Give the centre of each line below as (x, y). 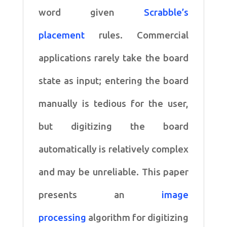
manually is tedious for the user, (113, 103)
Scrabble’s (166, 12)
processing (63, 217)
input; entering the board (133, 81)
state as (58, 81)
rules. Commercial (144, 35)
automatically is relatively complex (113, 149)
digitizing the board (130, 126)
